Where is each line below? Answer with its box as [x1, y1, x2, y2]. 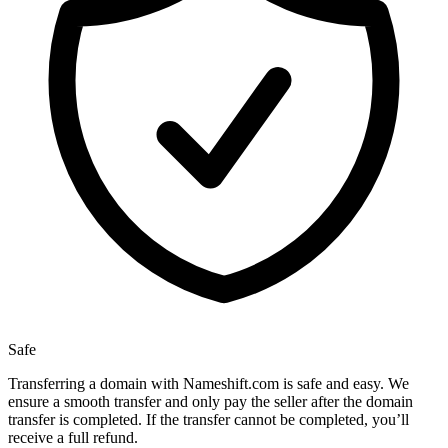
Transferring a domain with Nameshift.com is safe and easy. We [8, 375, 409, 393]
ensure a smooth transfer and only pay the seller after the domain [8, 393, 413, 411]
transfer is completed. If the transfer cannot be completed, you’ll [8, 411, 409, 429]
